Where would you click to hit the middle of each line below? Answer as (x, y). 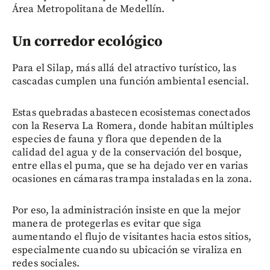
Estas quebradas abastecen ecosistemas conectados (131, 113)
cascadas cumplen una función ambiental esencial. (131, 82)
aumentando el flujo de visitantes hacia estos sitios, (132, 237)
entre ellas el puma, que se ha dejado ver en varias (130, 166)
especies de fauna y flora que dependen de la (117, 140)
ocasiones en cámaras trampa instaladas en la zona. (132, 179)
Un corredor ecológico (87, 42)
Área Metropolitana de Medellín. (89, 9)
